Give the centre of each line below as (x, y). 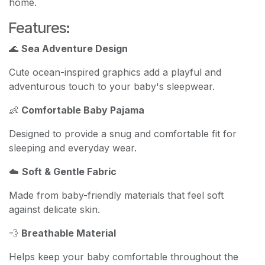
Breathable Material (69, 233)
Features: (39, 28)
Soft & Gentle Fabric (69, 171)
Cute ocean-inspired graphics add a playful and (115, 72)
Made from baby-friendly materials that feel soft (116, 195)
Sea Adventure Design (75, 48)
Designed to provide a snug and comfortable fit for (123, 133)
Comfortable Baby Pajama (83, 110)
